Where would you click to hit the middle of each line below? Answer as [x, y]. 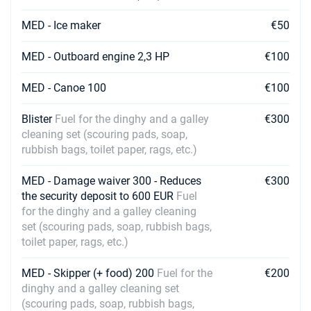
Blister [38, 119]
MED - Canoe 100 [64, 88]
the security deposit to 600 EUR [99, 196]
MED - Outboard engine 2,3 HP [95, 57]
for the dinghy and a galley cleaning [109, 211]
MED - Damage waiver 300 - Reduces [111, 181]
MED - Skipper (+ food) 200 [89, 273]
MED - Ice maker [61, 25]
